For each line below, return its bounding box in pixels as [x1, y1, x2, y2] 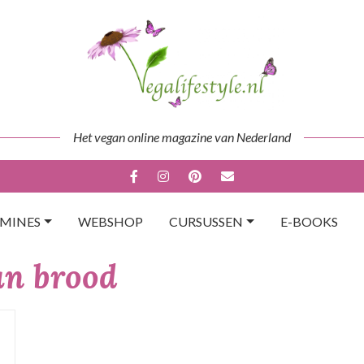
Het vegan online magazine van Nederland [73, 129, 291, 145]
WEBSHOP [78, 214, 143, 229]
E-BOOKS [279, 214, 338, 229]
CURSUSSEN [169, 214, 243, 229]
